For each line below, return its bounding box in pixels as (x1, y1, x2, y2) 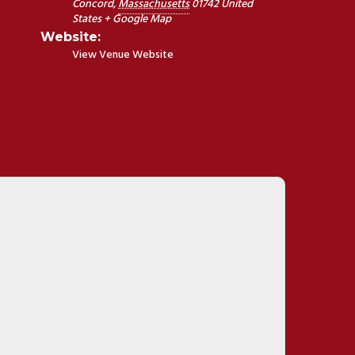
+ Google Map (104, 10, 172, 29)
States (72, 10, 102, 29)
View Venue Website (72, 45, 174, 64)
